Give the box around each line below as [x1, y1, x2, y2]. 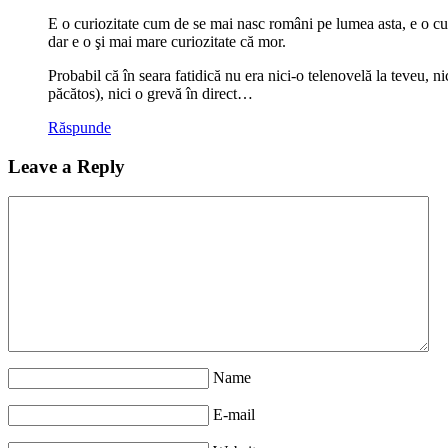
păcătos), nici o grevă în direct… [48, 84, 253, 102]
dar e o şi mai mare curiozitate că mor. [48, 32, 286, 50]
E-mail [213, 406, 255, 424]
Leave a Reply [8, 155, 125, 177]
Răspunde [48, 118, 111, 136]
